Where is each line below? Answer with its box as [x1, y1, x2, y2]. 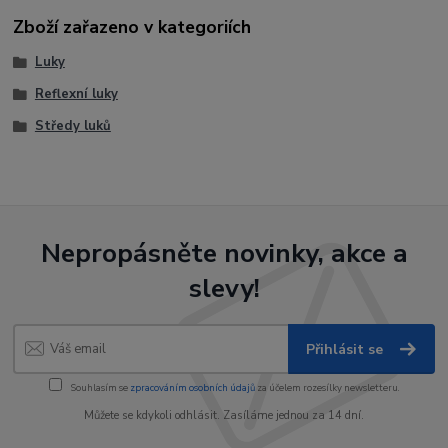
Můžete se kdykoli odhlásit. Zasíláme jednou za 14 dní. [84, 408, 364, 424]
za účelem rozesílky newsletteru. [254, 381, 400, 395]
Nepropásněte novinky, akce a [40, 235, 408, 272]
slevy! [188, 270, 260, 307]
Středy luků [34, 116, 111, 135]
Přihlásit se [306, 339, 388, 359]
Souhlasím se [68, 381, 130, 395]
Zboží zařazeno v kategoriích [13, 15, 252, 40]
